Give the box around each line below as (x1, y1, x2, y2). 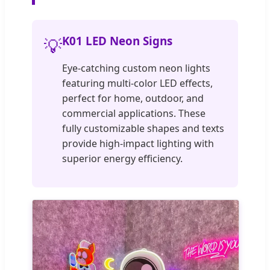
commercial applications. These (62, 106, 206, 120)
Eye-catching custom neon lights (62, 61, 210, 75)
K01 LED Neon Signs (62, 33, 172, 48)
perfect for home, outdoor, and (62, 91, 204, 105)
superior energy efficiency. (62, 151, 183, 165)
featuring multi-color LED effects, (62, 76, 213, 90)
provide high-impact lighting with (62, 136, 214, 150)
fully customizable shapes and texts (62, 121, 224, 135)
